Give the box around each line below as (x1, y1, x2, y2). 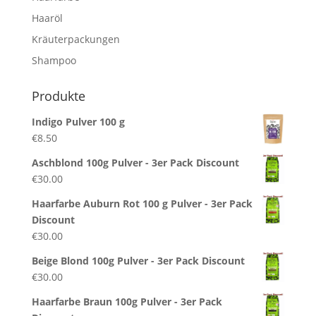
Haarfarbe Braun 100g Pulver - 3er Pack (31, 294, 222, 308)
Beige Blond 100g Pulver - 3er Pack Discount (31, 253, 245, 267)
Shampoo (31, 53, 76, 67)
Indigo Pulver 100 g (31, 114, 125, 128)
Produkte (31, 87, 85, 104)
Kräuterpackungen (31, 32, 120, 46)
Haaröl (31, 11, 63, 25)
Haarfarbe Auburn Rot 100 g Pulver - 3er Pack (31, 196, 253, 210)
